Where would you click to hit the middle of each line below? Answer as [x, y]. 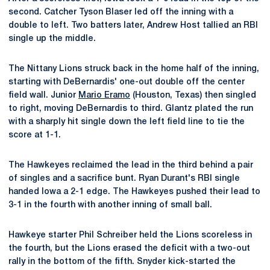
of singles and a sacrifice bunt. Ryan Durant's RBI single [124, 179]
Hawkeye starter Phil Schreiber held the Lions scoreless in [130, 235]
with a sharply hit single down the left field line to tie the [127, 122]
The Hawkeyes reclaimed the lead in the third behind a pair [131, 165]
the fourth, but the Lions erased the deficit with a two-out [129, 249]
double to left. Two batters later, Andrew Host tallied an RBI [133, 26]
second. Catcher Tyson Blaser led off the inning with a [121, 12]
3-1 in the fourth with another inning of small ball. [110, 205]
